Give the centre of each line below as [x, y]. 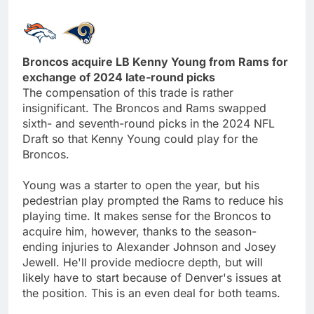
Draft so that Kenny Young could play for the [140, 138]
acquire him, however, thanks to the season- [139, 231]
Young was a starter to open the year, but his [141, 185]
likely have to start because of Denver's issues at [152, 277]
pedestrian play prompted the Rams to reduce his [153, 200]
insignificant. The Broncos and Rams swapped [144, 108]
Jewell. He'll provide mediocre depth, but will [143, 262]
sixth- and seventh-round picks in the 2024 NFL [149, 123]
